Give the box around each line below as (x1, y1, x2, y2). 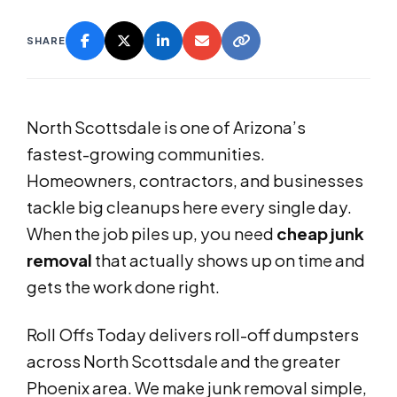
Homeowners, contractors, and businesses (27, 170, 363, 191)
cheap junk (276, 223, 364, 245)
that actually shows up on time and (92, 250, 365, 271)
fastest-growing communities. (27, 144, 265, 165)
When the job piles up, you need (27, 223, 276, 245)
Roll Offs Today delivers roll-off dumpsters (27, 324, 359, 346)
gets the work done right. (27, 276, 220, 298)
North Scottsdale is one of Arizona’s (27, 117, 306, 138)
